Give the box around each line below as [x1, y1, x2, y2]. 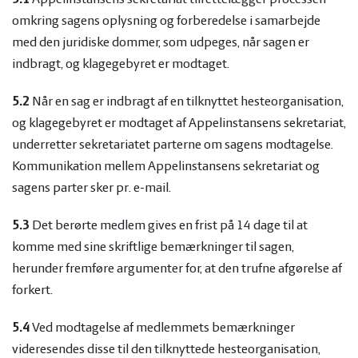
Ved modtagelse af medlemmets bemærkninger [32, 320, 295, 336]
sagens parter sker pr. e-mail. [12, 181, 171, 196]
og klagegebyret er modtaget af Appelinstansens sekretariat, [12, 116, 346, 131]
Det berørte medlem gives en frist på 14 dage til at [30, 218, 308, 233]
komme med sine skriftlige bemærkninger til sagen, [12, 240, 294, 255]
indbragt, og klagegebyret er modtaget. [12, 57, 229, 72]
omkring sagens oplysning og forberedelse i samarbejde [12, 14, 320, 29]
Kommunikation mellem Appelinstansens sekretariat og [12, 159, 320, 174]
